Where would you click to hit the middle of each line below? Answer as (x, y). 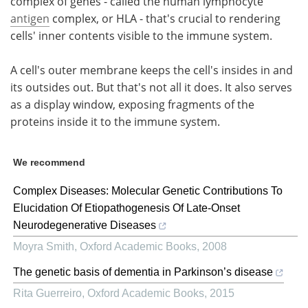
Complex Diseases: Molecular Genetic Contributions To (148, 190)
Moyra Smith (44, 246)
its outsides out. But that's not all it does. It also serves (151, 87)
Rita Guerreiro (47, 293)
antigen (30, 18)
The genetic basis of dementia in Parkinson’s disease (143, 272)
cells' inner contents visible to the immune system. (141, 35)
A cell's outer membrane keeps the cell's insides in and (152, 70)
